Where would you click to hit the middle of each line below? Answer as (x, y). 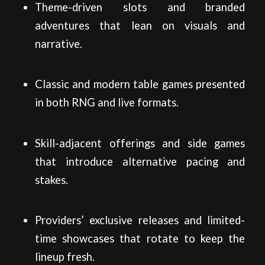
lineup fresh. (64, 256)
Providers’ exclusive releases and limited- (140, 220)
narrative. (58, 44)
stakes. (51, 180)
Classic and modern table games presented (140, 84)
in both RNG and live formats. (106, 103)
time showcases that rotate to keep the (140, 238)
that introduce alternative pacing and (140, 161)
